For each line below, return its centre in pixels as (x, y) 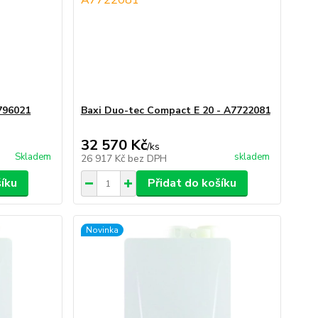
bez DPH (147, 159)
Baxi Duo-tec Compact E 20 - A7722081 (175, 110)
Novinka (102, 230)
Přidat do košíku (192, 183)
